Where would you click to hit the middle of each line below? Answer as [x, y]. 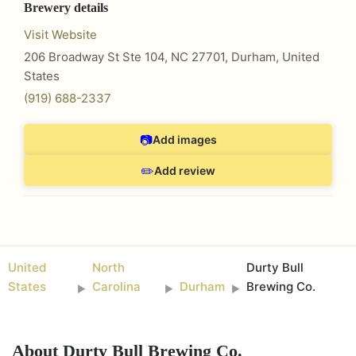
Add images [184, 139]
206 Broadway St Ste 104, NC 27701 [124, 57]
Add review [185, 170]
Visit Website [60, 35]
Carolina [116, 286]
